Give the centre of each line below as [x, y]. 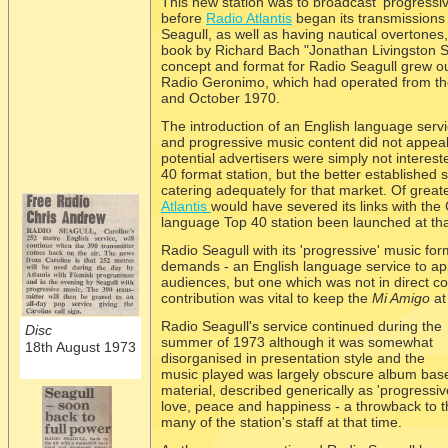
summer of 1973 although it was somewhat [297, 342]
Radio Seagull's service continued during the [301, 326]
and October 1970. [220, 98]
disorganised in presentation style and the [293, 358]
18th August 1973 [80, 347]
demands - [195, 266]
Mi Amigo [401, 298]
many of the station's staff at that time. [281, 422]
